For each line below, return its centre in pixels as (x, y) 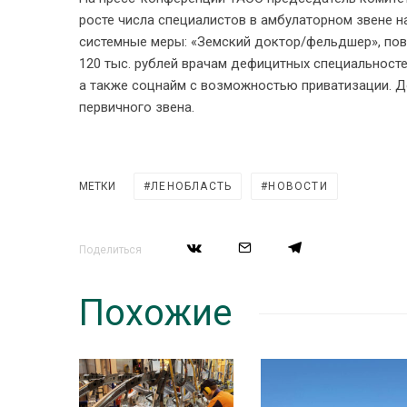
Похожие (155, 313)
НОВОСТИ (298, 186)
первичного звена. (137, 107)
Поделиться (110, 250)
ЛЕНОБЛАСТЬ (192, 186)
